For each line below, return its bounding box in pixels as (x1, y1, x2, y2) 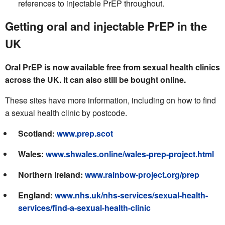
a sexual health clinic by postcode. (5, 107, 127, 119)
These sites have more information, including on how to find (5, 94, 216, 106)
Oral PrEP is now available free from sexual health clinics (5, 61, 220, 73)
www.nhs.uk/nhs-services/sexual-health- (55, 189, 208, 201)
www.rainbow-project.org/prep (85, 169, 200, 181)
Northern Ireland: (18, 169, 83, 181)
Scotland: (18, 128, 55, 140)
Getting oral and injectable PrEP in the (5, 18, 207, 35)
